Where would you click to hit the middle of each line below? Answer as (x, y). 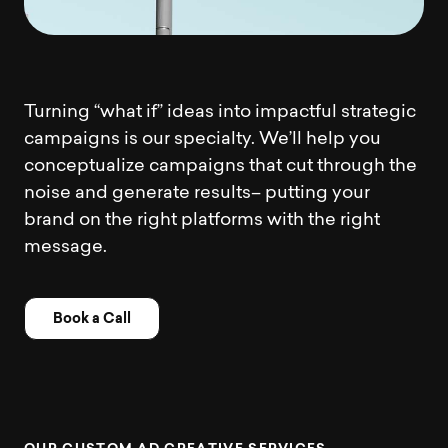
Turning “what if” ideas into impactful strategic (220, 112)
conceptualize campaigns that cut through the (220, 166)
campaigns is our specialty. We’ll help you (202, 139)
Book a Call (92, 318)
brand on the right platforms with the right (202, 220)
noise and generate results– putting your (197, 193)
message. (65, 247)
